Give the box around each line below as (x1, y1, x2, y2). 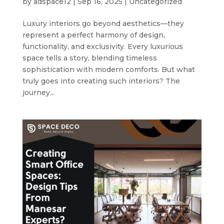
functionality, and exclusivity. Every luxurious (22, 41, 183, 51)
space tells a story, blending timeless (22, 53, 157, 62)
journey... (22, 87, 54, 97)
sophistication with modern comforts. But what (22, 64, 195, 74)
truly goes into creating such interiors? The (22, 76, 180, 85)
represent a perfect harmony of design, (22, 30, 165, 39)
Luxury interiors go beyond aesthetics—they (22, 18, 184, 28)
